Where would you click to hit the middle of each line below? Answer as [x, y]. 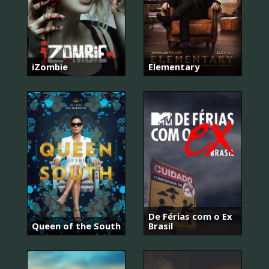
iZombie [50, 66]
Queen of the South [76, 226]
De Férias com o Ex [190, 216]
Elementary [174, 66]
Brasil [161, 226]
